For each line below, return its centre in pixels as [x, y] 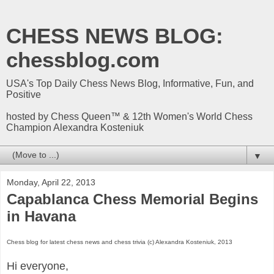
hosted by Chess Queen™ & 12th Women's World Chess [129, 117]
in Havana [41, 216]
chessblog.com [83, 60]
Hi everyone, [39, 266]
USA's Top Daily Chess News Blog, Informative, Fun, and [130, 83]
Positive [24, 94]
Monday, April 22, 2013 [51, 182]
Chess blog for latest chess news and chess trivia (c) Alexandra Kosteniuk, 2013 [120, 242]
